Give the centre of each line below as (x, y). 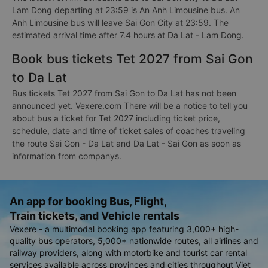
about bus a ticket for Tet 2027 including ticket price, (116, 118)
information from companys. (67, 156)
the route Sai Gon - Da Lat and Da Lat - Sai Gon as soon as (127, 143)
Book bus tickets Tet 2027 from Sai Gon (133, 59)
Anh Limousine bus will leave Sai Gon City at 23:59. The (120, 22)
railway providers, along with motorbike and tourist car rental (128, 253)
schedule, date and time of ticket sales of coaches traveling (129, 131)
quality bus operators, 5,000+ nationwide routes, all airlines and (134, 241)
